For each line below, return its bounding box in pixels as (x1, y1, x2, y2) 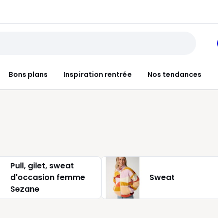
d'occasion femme (10, 172, 85, 183)
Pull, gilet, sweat (10, 160, 74, 171)
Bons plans (8, 69, 48, 79)
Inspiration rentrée (63, 69, 132, 79)
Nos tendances (147, 69, 202, 79)
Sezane (10, 183, 39, 195)
